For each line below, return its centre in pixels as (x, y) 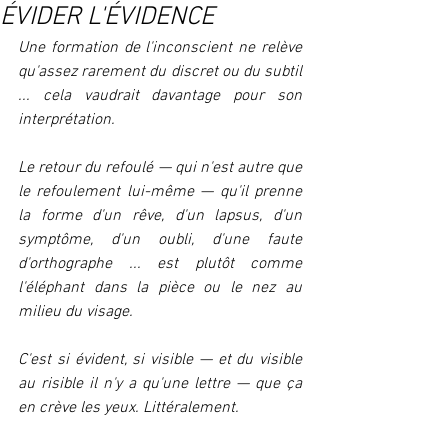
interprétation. (66, 120)
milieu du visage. (75, 312)
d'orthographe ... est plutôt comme (160, 264)
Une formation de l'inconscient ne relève (160, 48)
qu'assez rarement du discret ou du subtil (160, 72)
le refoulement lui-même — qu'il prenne (160, 192)
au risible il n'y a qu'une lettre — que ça (160, 384)
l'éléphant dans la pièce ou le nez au (160, 288)
